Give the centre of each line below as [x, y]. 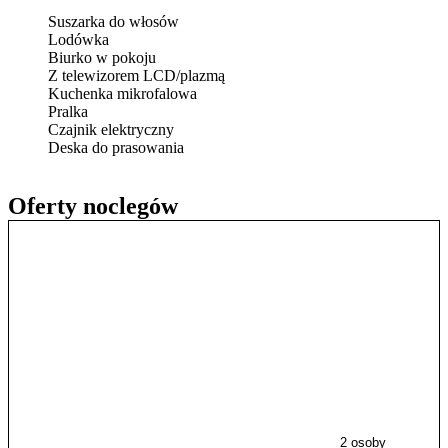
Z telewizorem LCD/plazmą [136, 76]
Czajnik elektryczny [111, 130]
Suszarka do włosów [113, 22]
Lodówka [78, 40]
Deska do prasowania [116, 148]
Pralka [68, 112]
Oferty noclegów [93, 206]
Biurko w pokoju [102, 58]
